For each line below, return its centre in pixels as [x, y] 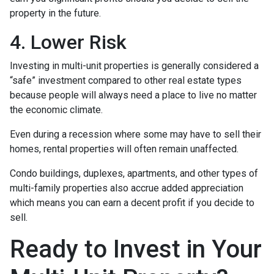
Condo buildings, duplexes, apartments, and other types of [134, 173]
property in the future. [55, 13]
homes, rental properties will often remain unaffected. [124, 149]
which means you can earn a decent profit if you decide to [132, 202]
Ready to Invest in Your [136, 249]
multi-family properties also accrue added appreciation [127, 188]
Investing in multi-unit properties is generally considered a [134, 65]
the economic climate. [56, 109]
